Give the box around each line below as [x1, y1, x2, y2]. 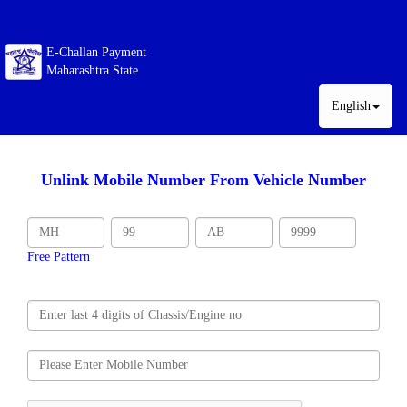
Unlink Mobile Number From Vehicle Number [41, 170, 366, 189]
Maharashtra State [46, 64, 138, 77]
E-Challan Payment [46, 45, 146, 59]
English [332, 99, 371, 113]
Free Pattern [27, 249, 90, 263]
